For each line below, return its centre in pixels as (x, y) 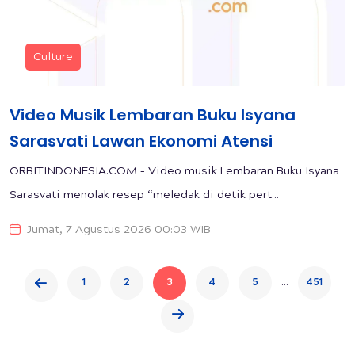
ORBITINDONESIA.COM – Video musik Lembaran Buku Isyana (174, 172)
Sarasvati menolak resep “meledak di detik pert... (144, 195)
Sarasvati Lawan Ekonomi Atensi (141, 141)
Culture (53, 57)
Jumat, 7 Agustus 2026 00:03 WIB (119, 230)
